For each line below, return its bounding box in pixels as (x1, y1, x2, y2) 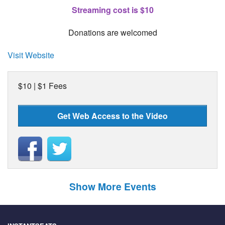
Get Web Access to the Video (57, 109, 168, 122)
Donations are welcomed (68, 26, 157, 38)
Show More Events (69, 179, 156, 193)
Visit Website (8, 49, 54, 61)
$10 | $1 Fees (18, 79, 67, 91)
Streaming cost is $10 (71, 4, 154, 16)
